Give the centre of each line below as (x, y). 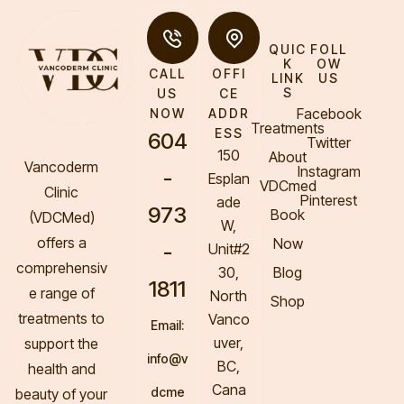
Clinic (62, 193)
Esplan (229, 178)
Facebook (329, 114)
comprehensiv (61, 268)
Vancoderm (62, 167)
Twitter (329, 143)
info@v (168, 358)
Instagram (329, 172)
